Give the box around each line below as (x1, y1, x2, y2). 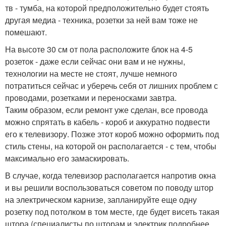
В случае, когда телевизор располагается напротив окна (5, 169, 216, 181)
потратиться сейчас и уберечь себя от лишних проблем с (5, 80, 218, 91)
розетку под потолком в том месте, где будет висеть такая (5, 206, 219, 217)
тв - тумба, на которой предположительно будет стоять (5, 2, 209, 14)
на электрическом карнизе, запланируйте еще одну (5, 194, 197, 205)
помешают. (5, 26, 47, 38)
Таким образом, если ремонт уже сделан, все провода (5, 104, 208, 116)
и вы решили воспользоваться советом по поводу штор (5, 182, 213, 193)
